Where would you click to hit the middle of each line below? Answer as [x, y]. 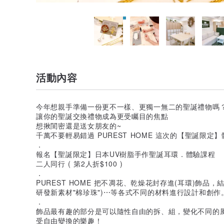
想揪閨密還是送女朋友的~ [79, 125]
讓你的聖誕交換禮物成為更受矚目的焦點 [102, 116]
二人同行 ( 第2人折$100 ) [79, 163]
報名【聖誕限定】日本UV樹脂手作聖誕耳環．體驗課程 [126, 154]
